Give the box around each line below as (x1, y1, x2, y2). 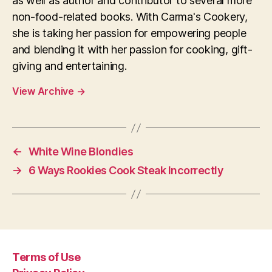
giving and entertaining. (12, 59, 127, 72)
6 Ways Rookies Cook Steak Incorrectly (28, 164, 223, 177)
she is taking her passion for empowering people (12, 27, 246, 39)
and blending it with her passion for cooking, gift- (12, 43, 253, 56)
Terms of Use (12, 250, 81, 263)
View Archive (12, 85, 76, 97)
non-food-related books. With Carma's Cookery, (12, 10, 248, 23)
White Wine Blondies (28, 145, 134, 158)
